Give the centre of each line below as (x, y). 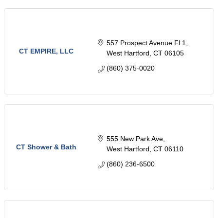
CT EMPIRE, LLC (46, 51)
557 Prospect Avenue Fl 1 (146, 43)
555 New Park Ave (135, 139)
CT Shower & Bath (46, 147)
